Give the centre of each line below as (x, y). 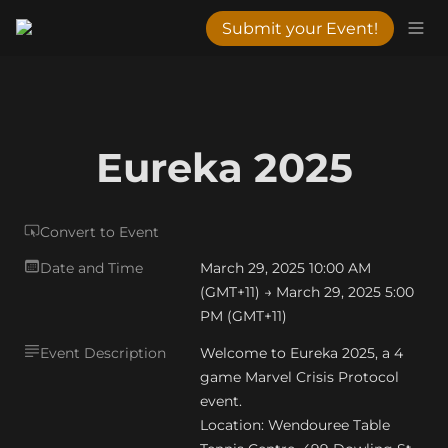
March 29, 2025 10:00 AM (285, 268)
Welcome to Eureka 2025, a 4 (301, 353)
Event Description (103, 353)
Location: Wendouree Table (295, 425)
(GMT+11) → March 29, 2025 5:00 (307, 292)
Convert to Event (99, 232)
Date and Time (91, 268)
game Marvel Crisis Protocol (299, 377)
